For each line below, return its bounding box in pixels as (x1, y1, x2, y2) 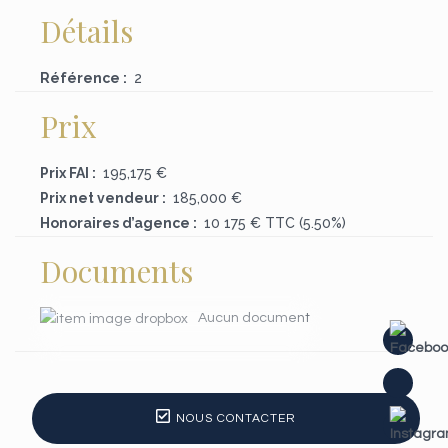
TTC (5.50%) (261, 215, 346, 231)
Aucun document (198, 311, 310, 325)
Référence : (40, 70, 127, 86)
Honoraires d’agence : (40, 215, 197, 231)
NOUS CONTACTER (175, 411, 296, 425)
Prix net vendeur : (40, 190, 166, 206)
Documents (40, 251, 193, 291)
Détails (40, 11, 133, 51)
